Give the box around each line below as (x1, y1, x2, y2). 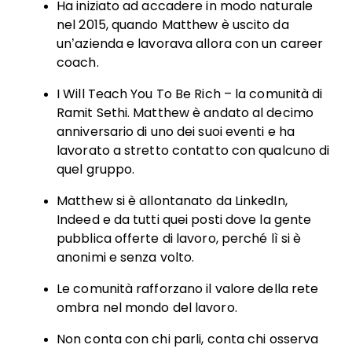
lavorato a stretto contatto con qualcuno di (57, 144, 330, 157)
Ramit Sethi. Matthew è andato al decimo (57, 106, 313, 119)
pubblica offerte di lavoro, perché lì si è (57, 232, 302, 245)
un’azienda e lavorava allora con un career (57, 37, 324, 50)
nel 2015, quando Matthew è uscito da (57, 18, 289, 31)
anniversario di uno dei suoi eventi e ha (57, 125, 295, 138)
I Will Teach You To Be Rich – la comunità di (57, 87, 323, 101)
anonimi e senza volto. (57, 251, 195, 264)
